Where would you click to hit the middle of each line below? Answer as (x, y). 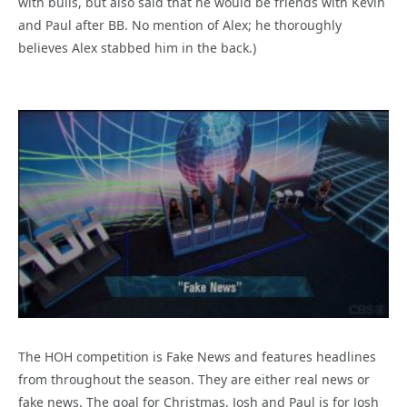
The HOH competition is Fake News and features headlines (197, 357)
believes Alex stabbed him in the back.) (137, 47)
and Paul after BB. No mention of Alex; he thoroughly (180, 25)
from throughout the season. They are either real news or (194, 380)
